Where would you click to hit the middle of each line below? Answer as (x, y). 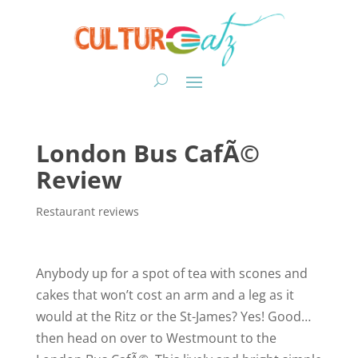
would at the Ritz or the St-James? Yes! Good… (173, 316)
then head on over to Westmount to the (156, 338)
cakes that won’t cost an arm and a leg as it (165, 294)
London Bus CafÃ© (147, 153)
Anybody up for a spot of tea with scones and (171, 273)
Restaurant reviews (87, 211)
